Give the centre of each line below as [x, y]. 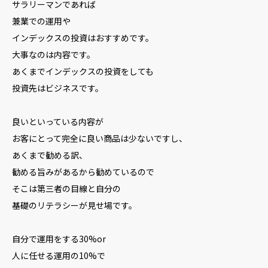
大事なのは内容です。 [54, 54]
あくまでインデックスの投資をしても [83, 71]
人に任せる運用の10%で [59, 255]
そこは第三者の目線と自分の [66, 188]
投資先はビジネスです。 [58, 88]
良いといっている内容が [58, 121]
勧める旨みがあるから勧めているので [83, 172]
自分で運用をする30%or [59, 239]
